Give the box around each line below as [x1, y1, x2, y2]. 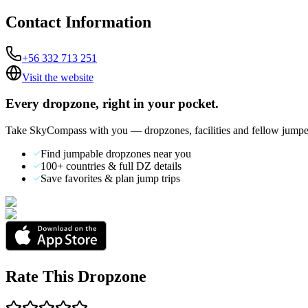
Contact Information [5, 12, 151, 31]
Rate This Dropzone [5, 267, 146, 286]
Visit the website [22, 71, 93, 83]
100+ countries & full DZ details [41, 160, 181, 173]
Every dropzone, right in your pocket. [5, 96, 219, 111]
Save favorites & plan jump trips [41, 173, 180, 185]
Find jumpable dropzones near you [41, 148, 191, 160]
